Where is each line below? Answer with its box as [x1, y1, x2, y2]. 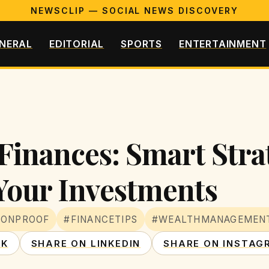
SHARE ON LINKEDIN [31, 237, 141, 249]
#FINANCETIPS [64, 213, 138, 225]
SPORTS [121, 37, 162, 50]
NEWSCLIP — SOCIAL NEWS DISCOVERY [31, 5, 238, 16]
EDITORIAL [49, 37, 104, 50]
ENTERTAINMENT [179, 37, 267, 50]
